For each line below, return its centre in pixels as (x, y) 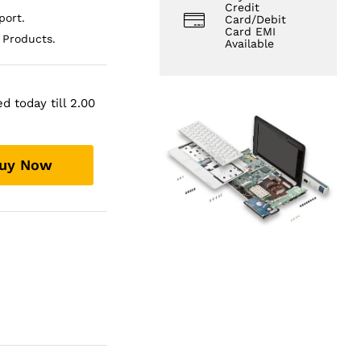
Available (250, 44)
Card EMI (251, 32)
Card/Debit (256, 20)
